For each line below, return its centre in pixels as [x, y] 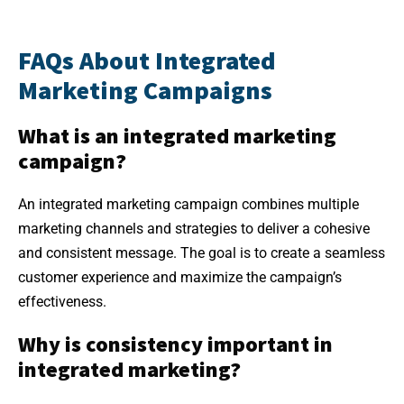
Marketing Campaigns [145, 91]
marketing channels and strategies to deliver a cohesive [194, 229]
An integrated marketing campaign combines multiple [188, 205]
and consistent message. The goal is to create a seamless [202, 253]
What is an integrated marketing [177, 136]
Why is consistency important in [175, 344]
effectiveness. [62, 302]
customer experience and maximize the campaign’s [180, 278]
